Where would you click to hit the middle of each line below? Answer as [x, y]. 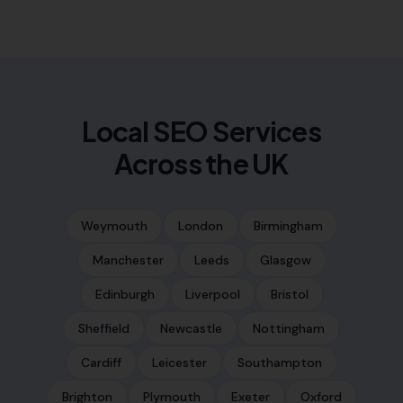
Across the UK [201, 164]
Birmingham [288, 226]
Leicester [179, 363]
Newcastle [191, 328]
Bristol [289, 294]
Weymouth [114, 226]
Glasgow [285, 260]
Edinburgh [125, 294]
